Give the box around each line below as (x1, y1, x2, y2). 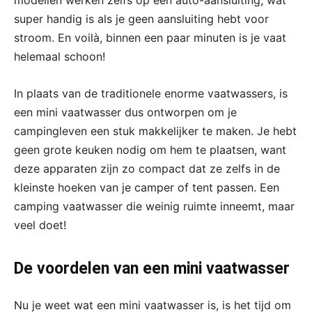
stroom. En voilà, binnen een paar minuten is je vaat (14, 30, 286, 45)
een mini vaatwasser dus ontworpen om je (14, 104, 237, 119)
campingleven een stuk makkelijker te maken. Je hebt (14, 123, 297, 138)
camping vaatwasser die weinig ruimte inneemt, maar (14, 198, 295, 213)
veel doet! (14, 217, 66, 232)
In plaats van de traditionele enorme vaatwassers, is (14, 86, 288, 100)
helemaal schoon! (14, 49, 105, 63)
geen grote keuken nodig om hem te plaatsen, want (14, 142, 286, 157)
